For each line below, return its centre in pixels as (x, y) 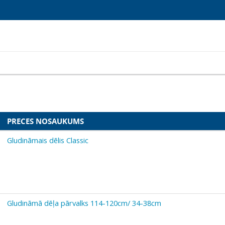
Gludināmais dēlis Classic (48, 140)
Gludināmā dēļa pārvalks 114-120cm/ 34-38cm (84, 203)
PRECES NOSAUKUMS (45, 121)
